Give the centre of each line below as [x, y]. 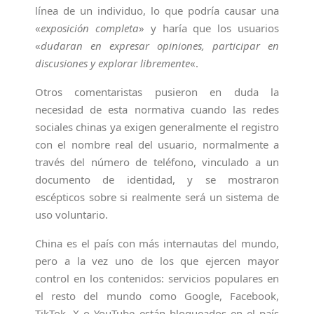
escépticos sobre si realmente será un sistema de [157, 197]
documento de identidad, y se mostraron [157, 179]
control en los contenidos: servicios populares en [157, 278]
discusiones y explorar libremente [112, 63]
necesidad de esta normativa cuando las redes [157, 109]
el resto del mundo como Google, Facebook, [157, 296]
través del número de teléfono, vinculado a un [157, 162]
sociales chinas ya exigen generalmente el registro [157, 127]
